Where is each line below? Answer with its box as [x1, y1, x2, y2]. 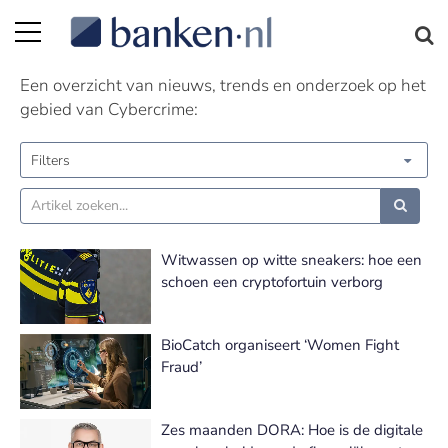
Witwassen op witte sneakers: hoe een [161, 250, 422, 270]
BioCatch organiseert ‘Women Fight [161, 335, 399, 355]
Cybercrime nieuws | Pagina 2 [20, 22, 322, 52]
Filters [31, 151, 70, 170]
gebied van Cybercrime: [20, 98, 198, 121]
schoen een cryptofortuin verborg [161, 272, 383, 292]
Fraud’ [161, 357, 202, 377]
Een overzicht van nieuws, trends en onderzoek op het [20, 74, 426, 97]
